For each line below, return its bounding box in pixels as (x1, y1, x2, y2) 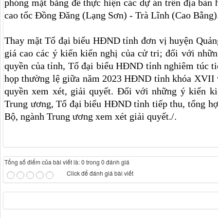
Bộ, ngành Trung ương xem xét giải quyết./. (4, 111, 177, 122)
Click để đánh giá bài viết (67, 169, 133, 178)
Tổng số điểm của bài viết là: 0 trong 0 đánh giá (4, 158, 129, 166)
